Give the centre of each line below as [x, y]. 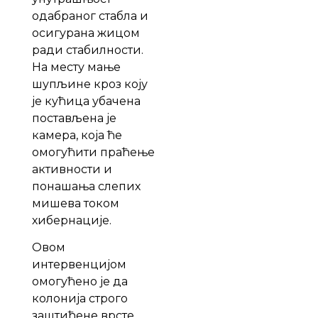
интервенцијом [79, 265]
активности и [72, 169]
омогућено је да [79, 282]
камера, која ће [77, 135]
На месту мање [76, 67]
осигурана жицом [86, 33]
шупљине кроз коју [89, 84]
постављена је [74, 118]
